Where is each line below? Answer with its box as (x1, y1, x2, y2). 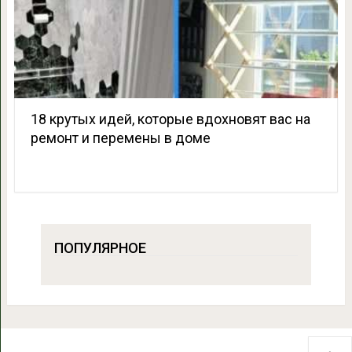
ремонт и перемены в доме (30, 130, 211, 147)
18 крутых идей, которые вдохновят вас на (30, 111, 310, 128)
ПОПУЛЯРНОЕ (53, 240, 146, 257)
